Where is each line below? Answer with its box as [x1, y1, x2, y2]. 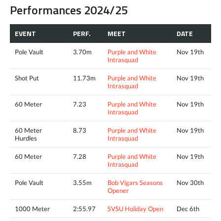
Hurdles [15, 134, 37, 142]
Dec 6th [177, 204, 199, 213]
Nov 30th [177, 178, 204, 186]
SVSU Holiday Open [108, 204, 163, 213]
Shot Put [15, 74, 39, 82]
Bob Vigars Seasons [108, 178, 163, 186]
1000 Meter [15, 204, 50, 213]
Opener [108, 186, 129, 194]
